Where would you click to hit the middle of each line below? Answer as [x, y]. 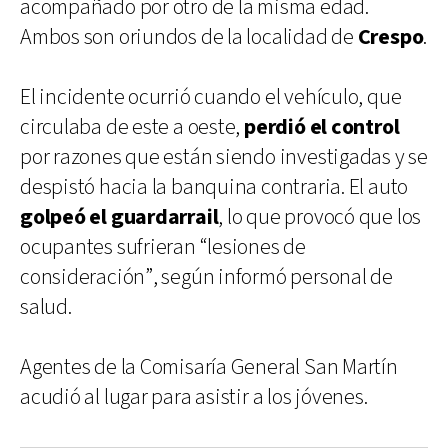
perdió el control [322, 127]
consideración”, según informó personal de [206, 277]
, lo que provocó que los [320, 217]
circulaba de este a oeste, [132, 127]
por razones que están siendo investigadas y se [224, 157]
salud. [46, 307]
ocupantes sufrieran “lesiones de [163, 247]
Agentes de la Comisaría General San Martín [209, 367]
